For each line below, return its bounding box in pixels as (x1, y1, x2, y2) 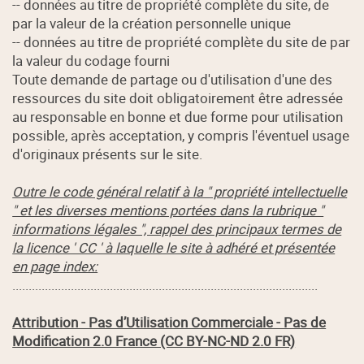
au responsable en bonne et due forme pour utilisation (12, 107, 344, 127)
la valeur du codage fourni (12, 51, 171, 71)
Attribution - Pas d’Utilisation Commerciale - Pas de (12, 313, 327, 332)
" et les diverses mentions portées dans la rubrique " (12, 201, 324, 220)
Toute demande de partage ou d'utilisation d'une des (12, 70, 333, 89)
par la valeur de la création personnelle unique (12, 14, 292, 33)
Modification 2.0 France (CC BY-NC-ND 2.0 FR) (12, 331, 296, 351)
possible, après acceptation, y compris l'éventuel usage (12, 126, 350, 145)
